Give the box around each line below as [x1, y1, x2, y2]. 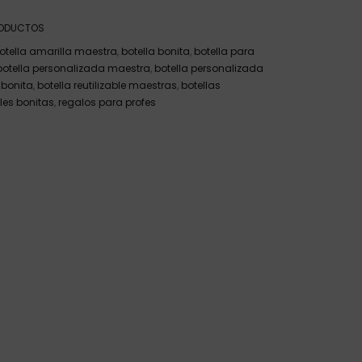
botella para [194, 44, 255, 58]
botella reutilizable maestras [37, 78, 177, 92]
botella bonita [121, 44, 190, 58]
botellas [181, 78, 221, 92]
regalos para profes [58, 95, 156, 109]
